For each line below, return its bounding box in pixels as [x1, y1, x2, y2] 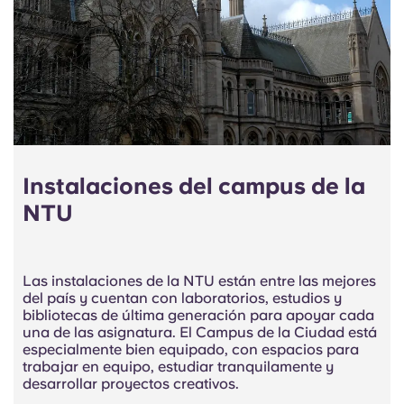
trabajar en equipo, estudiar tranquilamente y [23, 357, 334, 375]
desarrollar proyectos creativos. [23, 374, 239, 392]
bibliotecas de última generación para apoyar [23, 306, 339, 324]
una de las [23, 323, 94, 341]
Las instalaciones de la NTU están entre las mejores [23, 271, 376, 289]
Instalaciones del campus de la [23, 171, 365, 199]
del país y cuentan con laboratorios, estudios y [23, 289, 342, 307]
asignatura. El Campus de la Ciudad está [94, 323, 377, 341]
